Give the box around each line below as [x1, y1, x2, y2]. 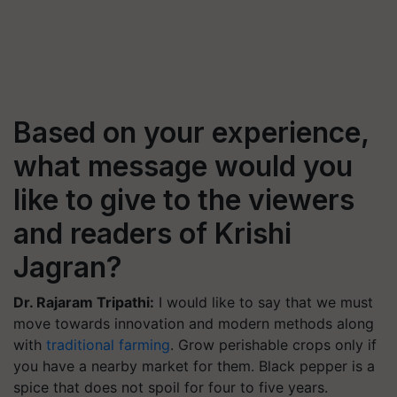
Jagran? [13, 250, 122, 284]
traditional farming [46, 336, 170, 354]
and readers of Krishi [13, 216, 292, 251]
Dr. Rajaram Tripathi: [13, 293, 154, 311]
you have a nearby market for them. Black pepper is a [13, 357, 375, 375]
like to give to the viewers [13, 183, 354, 217]
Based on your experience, [13, 115, 369, 150]
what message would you [13, 149, 353, 183]
